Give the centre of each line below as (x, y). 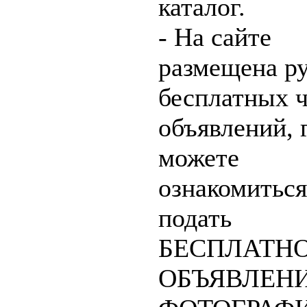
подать (195, 218)
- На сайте (215, 37)
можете (199, 158)
